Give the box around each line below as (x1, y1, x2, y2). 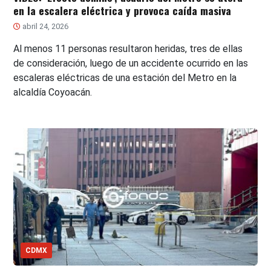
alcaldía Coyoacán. (13, 87, 93, 99)
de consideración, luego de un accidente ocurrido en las (13, 57, 249, 70)
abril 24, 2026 (21, 22, 69, 31)
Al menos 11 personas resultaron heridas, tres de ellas (13, 43, 243, 55)
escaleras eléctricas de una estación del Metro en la (13, 72, 237, 84)
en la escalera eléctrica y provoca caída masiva (13, 2, 232, 19)
